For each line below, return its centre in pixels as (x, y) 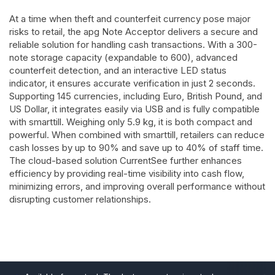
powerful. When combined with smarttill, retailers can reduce (137, 135)
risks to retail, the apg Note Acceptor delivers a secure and (134, 32)
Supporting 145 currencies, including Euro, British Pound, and (136, 96)
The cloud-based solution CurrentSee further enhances (126, 161)
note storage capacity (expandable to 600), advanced (123, 57)
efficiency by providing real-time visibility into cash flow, (127, 173)
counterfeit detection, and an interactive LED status (118, 70)
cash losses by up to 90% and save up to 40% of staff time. (136, 148)
